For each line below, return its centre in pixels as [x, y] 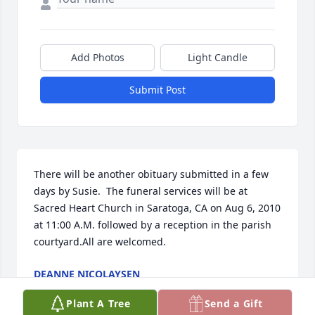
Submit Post [157, 90]
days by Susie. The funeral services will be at [141, 191]
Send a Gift [233, 303]
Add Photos [97, 58]
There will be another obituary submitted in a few [151, 174]
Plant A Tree [98, 303]
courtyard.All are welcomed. [100, 242]
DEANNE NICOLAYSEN [87, 274]
